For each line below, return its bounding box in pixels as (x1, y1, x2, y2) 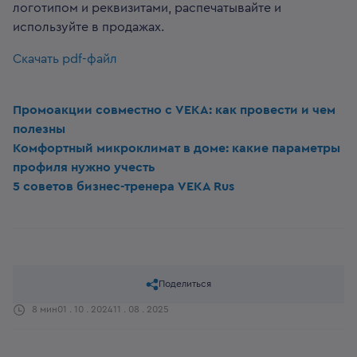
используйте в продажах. (13, 20, 164, 33)
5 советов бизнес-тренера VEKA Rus (13, 179, 234, 193)
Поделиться (159, 279, 211, 289)
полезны (13, 122, 65, 135)
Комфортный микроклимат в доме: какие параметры (13, 141, 340, 155)
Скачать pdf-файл (13, 52, 117, 65)
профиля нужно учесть (13, 160, 155, 174)
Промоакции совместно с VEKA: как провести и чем (13, 103, 335, 116)
